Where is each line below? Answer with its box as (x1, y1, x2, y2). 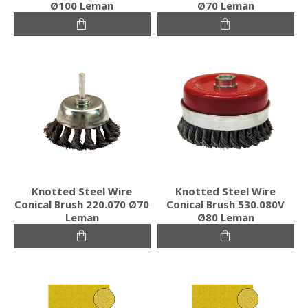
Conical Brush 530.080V (166, 197, 285, 211)
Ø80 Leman (197, 210, 254, 224)
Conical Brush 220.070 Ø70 (14, 197, 150, 211)
